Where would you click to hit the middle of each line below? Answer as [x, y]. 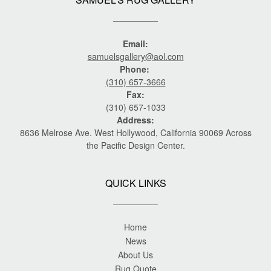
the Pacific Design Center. [135, 145]
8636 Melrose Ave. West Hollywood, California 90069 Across [135, 133]
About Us [135, 255]
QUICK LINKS [135, 183]
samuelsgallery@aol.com [135, 57]
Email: [135, 44]
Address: [135, 120]
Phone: [135, 69]
